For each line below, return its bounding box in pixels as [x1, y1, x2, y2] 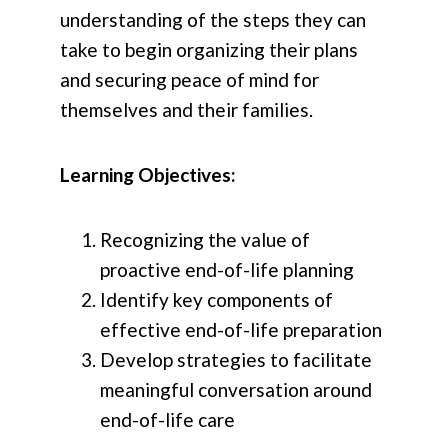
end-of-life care [100, 408, 235, 432]
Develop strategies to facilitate [100, 348, 372, 372]
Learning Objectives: [60, 163, 240, 187]
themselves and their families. [60, 98, 313, 122]
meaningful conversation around [100, 378, 372, 402]
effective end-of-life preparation [100, 318, 382, 342]
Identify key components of [100, 288, 333, 312]
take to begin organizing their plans [60, 38, 358, 62]
